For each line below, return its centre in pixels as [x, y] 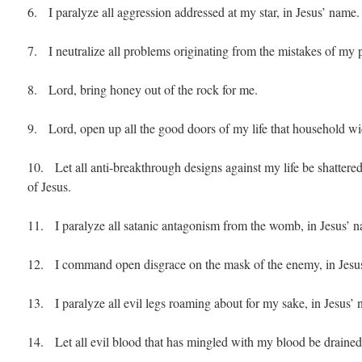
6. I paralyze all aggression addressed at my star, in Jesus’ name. [194, 12]
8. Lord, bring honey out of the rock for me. [143, 89]
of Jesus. [49, 186]
